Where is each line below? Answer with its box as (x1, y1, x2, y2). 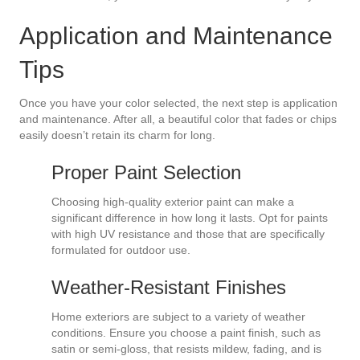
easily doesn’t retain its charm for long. (19, 129, 215, 142)
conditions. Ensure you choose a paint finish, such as (51, 326, 321, 340)
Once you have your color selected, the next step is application (19, 96, 337, 110)
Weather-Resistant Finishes (51, 276, 286, 299)
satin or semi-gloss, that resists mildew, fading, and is (51, 342, 321, 356)
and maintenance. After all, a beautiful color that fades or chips (19, 112, 337, 126)
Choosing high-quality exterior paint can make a (51, 195, 294, 209)
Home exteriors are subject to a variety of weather (51, 310, 305, 324)
